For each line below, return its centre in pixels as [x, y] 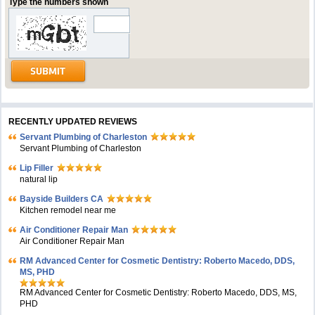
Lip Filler [37, 168]
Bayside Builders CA [62, 199]
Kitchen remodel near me [68, 210]
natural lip [39, 179]
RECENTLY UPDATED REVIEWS [73, 122]
